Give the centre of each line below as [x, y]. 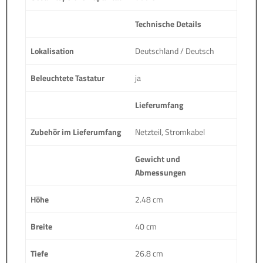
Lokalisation [53, 50]
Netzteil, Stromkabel [170, 131]
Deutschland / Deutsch [175, 50]
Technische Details [168, 23]
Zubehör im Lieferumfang [76, 131]
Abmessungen [161, 172]
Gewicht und [158, 159]
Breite [42, 226]
